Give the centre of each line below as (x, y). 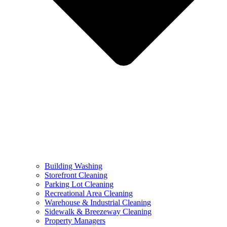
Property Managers (75, 220)
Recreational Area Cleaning (89, 193)
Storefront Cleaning (76, 175)
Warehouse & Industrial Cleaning (98, 202)
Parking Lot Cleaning (79, 184)
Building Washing (73, 166)
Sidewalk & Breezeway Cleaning (98, 211)
